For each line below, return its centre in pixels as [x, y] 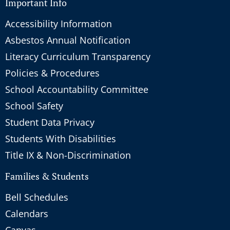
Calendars [27, 213]
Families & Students [47, 176]
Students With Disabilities [61, 138]
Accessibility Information [59, 23]
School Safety [34, 106]
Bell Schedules [37, 197]
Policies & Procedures [52, 73]
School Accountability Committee [77, 89]
